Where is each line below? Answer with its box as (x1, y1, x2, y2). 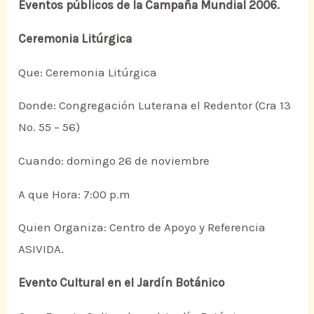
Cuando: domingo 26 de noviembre (18, 153, 210, 168)
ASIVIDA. (18, 242, 64, 257)
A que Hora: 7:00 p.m (18, 186, 131, 201)
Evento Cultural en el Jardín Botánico (18, 275, 225, 289)
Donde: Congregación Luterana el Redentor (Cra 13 (18, 98, 292, 113)
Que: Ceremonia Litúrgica (18, 64, 158, 79)
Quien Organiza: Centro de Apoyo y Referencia (18, 220, 266, 235)
